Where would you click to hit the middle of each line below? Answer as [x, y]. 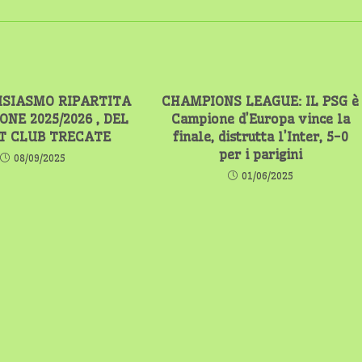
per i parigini [260, 154]
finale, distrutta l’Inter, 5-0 [260, 137]
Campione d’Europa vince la [260, 119]
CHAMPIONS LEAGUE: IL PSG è [261, 101]
